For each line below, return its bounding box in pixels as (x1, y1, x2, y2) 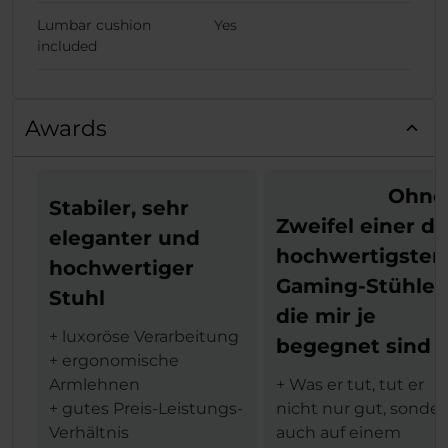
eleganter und (49, 225, 200, 250)
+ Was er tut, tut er (276, 374, 425, 394)
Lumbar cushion (37, 15, 151, 34)
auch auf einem (276, 422, 402, 442)
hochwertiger (49, 255, 194, 280)
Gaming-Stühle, (276, 273, 441, 298)
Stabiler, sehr (49, 195, 189, 220)
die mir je (276, 303, 377, 328)
